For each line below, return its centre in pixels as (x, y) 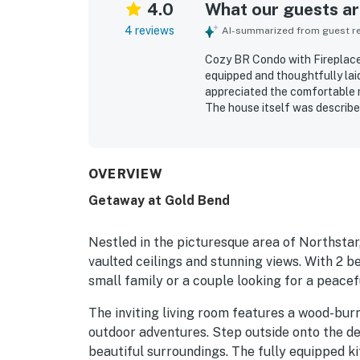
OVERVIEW (126, 174)
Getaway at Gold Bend (159, 200)
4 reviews (150, 30)
